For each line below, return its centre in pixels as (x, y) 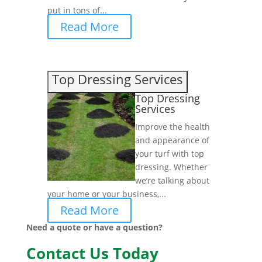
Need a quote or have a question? (94, 227)
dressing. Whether (171, 167)
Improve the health (172, 127)
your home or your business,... (106, 194)
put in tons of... (77, 11)
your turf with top (169, 154)
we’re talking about (172, 181)
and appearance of (172, 140)
